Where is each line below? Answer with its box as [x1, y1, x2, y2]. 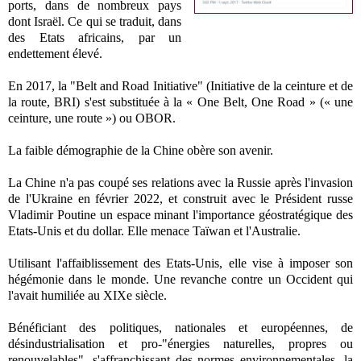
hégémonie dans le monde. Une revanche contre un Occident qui [8, 272, 353, 286]
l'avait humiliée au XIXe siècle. [8, 288, 167, 302]
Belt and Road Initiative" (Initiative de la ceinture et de [76, 78, 353, 93]
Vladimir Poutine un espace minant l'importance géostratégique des [8, 207, 353, 222]
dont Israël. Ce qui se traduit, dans [8, 14, 182, 28]
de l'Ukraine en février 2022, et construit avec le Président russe [8, 191, 353, 205]
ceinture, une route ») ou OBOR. [8, 110, 176, 125]
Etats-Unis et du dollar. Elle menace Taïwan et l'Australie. [8, 223, 301, 238]
